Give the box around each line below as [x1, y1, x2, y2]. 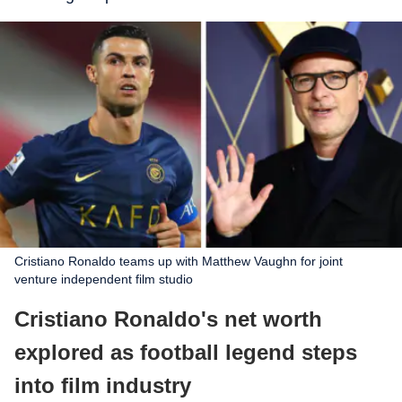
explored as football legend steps [14, 340, 357, 364]
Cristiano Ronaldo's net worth [14, 307, 322, 331]
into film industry [14, 373, 191, 398]
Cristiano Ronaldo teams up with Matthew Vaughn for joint [14, 254, 343, 268]
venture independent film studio [14, 272, 193, 286]
